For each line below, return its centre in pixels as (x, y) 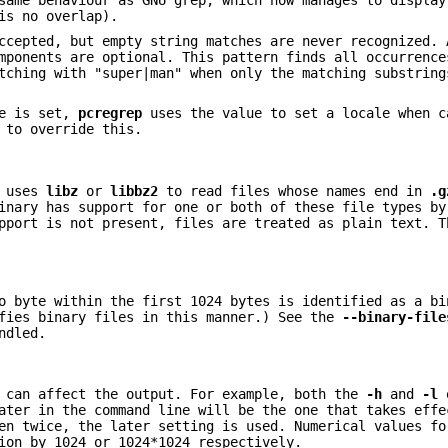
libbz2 (134, 190)
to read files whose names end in (294, 190)
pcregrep (110, 113)
